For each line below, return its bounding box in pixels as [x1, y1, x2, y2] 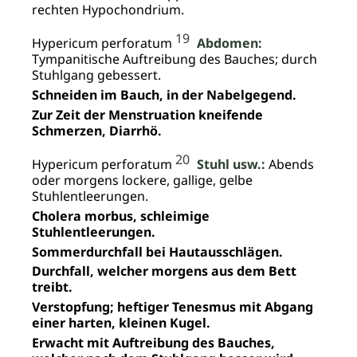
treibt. [32, 278, 73, 296]
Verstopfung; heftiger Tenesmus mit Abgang [32, 298, 313, 316]
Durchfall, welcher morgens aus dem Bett [32, 262, 296, 280]
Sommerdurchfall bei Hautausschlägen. [32, 242, 283, 261]
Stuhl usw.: [197, 155, 265, 173]
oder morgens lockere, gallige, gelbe [32, 171, 253, 189]
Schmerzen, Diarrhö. [32, 121, 162, 139]
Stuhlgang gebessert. [32, 66, 161, 84]
